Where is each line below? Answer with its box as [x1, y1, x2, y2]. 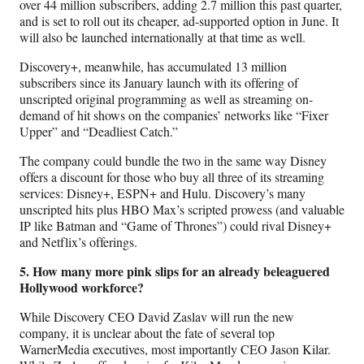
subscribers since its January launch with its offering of [19, 74, 298, 92]
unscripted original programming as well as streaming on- [19, 90, 313, 108]
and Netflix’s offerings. [19, 233, 137, 251]
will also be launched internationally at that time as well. [19, 28, 305, 46]
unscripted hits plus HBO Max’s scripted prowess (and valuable [19, 201, 344, 219]
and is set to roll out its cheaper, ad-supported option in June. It [19, 12, 339, 30]
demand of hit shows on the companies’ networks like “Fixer [19, 106, 328, 124]
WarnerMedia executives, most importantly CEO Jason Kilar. [19, 340, 331, 358]
